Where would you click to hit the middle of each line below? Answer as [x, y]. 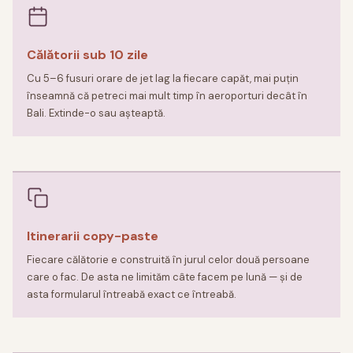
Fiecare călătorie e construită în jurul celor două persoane [168, 260]
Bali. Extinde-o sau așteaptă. [96, 113]
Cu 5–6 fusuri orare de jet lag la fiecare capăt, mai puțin [163, 79]
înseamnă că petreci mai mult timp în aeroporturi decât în [167, 96]
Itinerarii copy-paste [93, 236]
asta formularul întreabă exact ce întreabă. [132, 295]
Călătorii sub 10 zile [87, 55]
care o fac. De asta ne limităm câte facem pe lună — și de [165, 277]
